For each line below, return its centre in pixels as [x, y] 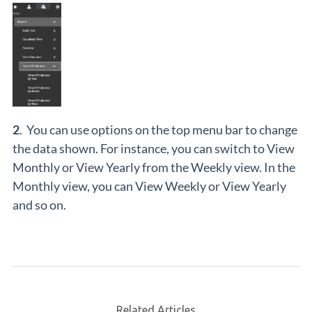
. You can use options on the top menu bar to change [158, 130]
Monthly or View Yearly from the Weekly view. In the [154, 167]
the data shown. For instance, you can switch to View [154, 149]
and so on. [39, 205]
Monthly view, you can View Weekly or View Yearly [149, 186]
